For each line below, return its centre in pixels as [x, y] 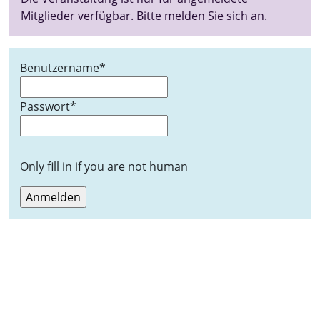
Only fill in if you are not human [104, 166]
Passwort [45, 106]
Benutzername [60, 68]
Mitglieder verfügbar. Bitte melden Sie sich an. [144, 16]
